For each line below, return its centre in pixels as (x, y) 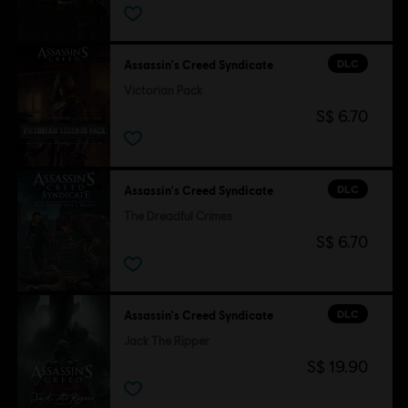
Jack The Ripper (166, 342)
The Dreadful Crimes (178, 216)
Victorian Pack (163, 91)
